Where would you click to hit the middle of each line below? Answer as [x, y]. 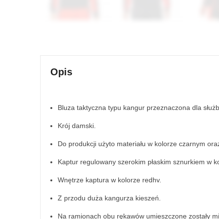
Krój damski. [77, 126]
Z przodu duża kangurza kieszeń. [109, 198]
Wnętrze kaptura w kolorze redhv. [109, 180]
